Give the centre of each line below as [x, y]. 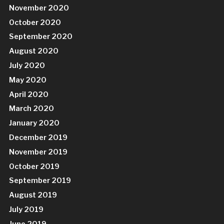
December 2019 [38, 137]
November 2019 [38, 152]
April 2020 [29, 94]
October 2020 [35, 22]
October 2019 [34, 166]
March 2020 [32, 109]
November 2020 [39, 8]
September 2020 [41, 37]
